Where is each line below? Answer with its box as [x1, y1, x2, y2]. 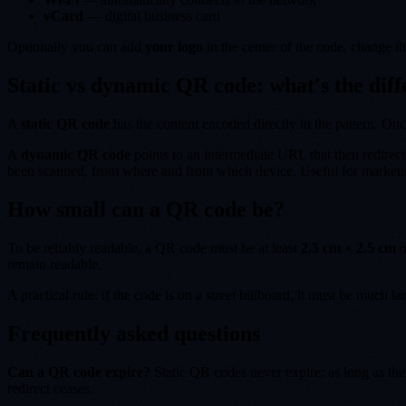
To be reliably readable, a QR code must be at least [7, 239, 301, 256]
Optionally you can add [7, 39, 145, 55]
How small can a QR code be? [7, 197, 285, 221]
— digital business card [83, 8, 220, 24]
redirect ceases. [7, 380, 93, 396]
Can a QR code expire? [7, 363, 150, 380]
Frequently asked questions [7, 321, 260, 345]
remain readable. [7, 256, 101, 272]
